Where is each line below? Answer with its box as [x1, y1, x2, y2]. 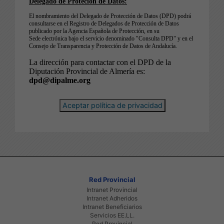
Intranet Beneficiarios [82, 202, 142, 210]
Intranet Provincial [86, 185, 137, 193]
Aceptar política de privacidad [62, 101, 162, 110]
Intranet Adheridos [86, 194, 137, 202]
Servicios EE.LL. [89, 211, 134, 219]
